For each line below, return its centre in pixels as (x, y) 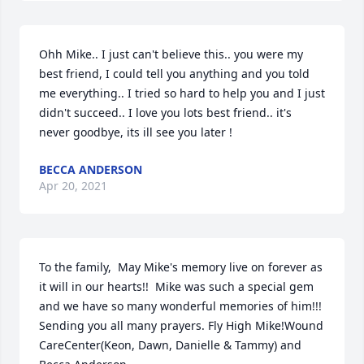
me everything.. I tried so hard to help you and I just (182, 93)
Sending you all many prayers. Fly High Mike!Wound (181, 325)
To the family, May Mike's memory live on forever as (181, 267)
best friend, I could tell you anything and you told (174, 74)
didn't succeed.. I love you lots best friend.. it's (165, 113)
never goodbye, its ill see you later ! (136, 132)
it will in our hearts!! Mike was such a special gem (176, 286)
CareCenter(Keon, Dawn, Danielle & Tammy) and (170, 345)
